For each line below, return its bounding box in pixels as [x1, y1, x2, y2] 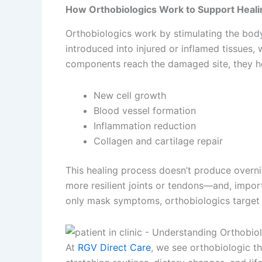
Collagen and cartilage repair [94, 135, 223, 147]
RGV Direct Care [78, 241, 151, 253]
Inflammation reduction [94, 119, 196, 132]
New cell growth [94, 89, 166, 101]
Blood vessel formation [94, 104, 196, 116]
